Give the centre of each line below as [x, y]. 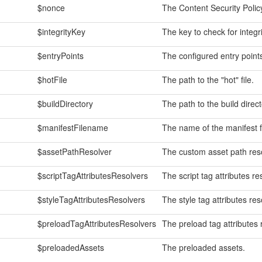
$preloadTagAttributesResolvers [96, 223]
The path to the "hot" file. [208, 80]
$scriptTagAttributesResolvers [92, 175]
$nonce [51, 8]
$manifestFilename [73, 127]
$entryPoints [60, 56]
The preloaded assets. [203, 247]
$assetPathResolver [74, 151]
